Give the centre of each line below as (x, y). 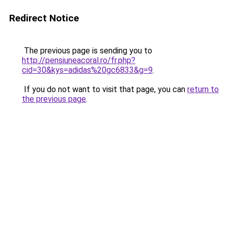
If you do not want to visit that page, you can (105, 89)
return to (203, 89)
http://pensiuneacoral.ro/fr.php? (79, 60)
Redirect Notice (44, 18)
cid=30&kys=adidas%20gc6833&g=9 (87, 70)
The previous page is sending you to (87, 51)
